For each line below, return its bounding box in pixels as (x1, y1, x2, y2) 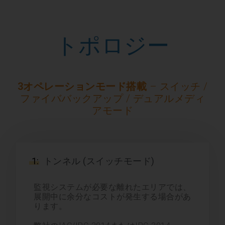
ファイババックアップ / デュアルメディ (20, 92, 205, 104)
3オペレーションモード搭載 (17, 80, 147, 92)
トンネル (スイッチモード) (39, 155, 155, 166)
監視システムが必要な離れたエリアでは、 (34, 182, 191, 192)
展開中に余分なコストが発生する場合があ (34, 191, 191, 201)
